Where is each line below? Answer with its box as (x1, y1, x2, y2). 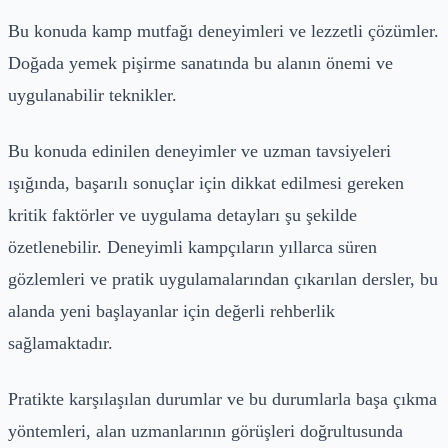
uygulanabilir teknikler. (8, 84, 177, 105)
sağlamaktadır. (8, 332, 113, 353)
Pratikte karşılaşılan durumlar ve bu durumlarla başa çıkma (8, 388, 437, 409)
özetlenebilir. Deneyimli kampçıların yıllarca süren (8, 236, 377, 257)
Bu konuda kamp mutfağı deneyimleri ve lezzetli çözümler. (8, 20, 439, 41)
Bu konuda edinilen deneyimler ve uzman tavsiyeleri (8, 140, 391, 161)
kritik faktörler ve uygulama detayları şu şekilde (8, 204, 357, 225)
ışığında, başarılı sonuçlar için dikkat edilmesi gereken (8, 172, 404, 193)
